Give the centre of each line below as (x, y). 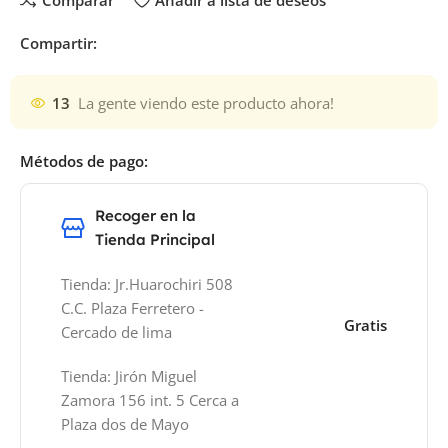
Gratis (365, 324)
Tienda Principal (155, 239)
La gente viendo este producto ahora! (206, 103)
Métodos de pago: (84, 160)
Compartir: (59, 42)
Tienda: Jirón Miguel (129, 375)
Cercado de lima (119, 331)
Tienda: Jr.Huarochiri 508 (147, 283)
